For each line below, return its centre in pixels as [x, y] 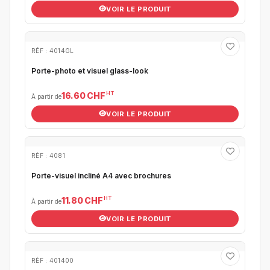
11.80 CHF [82, 200]
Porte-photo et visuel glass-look [90, 71]
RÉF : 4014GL [53, 50]
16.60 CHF [83, 95]
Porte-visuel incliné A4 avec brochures [101, 175]
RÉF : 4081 [48, 155]
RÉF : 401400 [53, 260]
